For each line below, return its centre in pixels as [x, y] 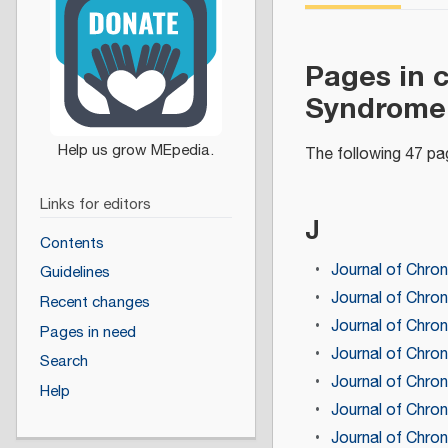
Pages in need [87, 332]
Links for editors [95, 205]
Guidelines [74, 273]
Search [63, 362]
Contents [71, 243]
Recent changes [94, 302]
